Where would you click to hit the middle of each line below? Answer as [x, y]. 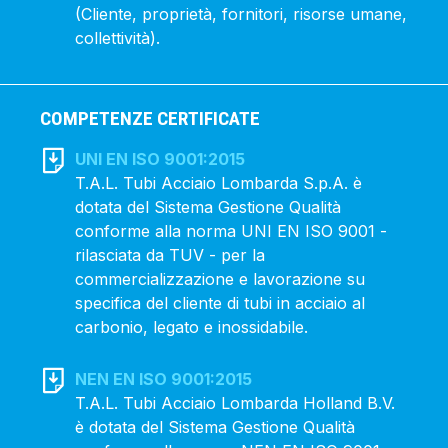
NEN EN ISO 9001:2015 [164, 379]
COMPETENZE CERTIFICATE [150, 118]
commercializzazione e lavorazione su [220, 279]
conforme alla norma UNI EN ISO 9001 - [231, 231]
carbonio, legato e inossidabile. [192, 327]
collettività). [118, 38]
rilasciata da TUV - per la [170, 255]
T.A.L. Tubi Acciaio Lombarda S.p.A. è [219, 183]
